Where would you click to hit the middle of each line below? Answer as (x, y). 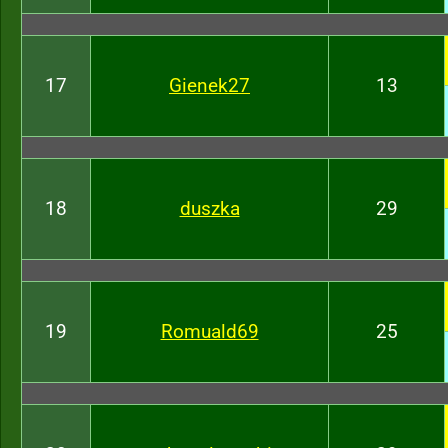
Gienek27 (209, 85)
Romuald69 (209, 331)
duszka (209, 208)
